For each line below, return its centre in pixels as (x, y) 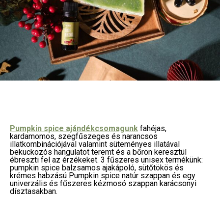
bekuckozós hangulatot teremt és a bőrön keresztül (98, 152)
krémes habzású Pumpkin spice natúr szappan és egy (103, 176)
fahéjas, (152, 128)
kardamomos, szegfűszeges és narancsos (84, 136)
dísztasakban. (34, 191)
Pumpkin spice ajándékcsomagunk (74, 128)
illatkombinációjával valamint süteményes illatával (95, 144)
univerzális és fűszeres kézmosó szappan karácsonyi (103, 183)
